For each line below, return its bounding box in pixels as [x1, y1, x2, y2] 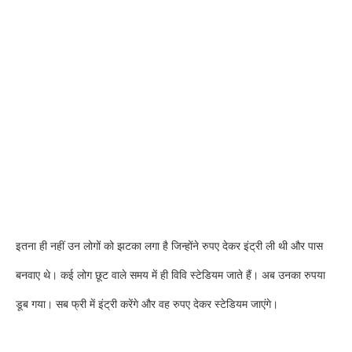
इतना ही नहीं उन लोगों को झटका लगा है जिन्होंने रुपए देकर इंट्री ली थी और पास [16, 238, 323, 254]
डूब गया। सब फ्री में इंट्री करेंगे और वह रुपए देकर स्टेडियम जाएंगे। [16, 296, 278, 312]
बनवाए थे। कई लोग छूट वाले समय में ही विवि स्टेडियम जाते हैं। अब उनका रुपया [16, 267, 325, 283]
